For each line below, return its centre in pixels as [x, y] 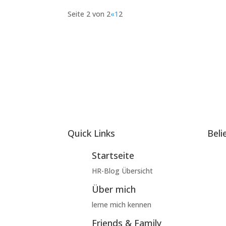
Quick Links [92, 133]
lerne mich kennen [121, 204]
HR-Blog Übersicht [122, 171]
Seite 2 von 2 [89, 14]
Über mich [114, 189]
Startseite [113, 155]
